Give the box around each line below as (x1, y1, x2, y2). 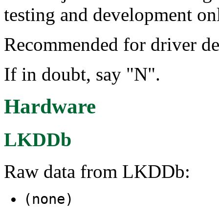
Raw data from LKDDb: (4, 161, 190, 182)
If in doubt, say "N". (4, 63, 160, 85)
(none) (23, 191, 73, 208)
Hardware (4, 95, 96, 118)
